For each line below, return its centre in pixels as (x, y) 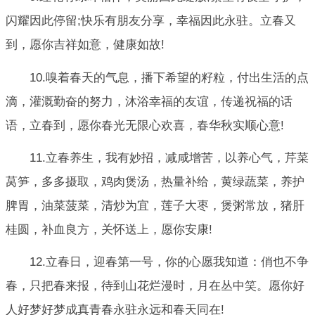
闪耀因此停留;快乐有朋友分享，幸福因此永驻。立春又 (151, 21)
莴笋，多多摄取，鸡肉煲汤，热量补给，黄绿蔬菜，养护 (155, 181)
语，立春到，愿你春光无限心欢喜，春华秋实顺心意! (145, 125)
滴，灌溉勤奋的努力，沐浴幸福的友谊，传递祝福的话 (149, 101)
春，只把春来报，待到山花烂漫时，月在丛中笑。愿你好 (155, 286)
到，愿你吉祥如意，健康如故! (85, 45)
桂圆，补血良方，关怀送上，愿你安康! (109, 229)
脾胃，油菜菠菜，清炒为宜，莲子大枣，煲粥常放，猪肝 (155, 205)
